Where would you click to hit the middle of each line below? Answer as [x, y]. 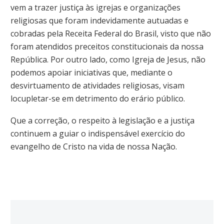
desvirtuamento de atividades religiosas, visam [97, 86]
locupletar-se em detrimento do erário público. [98, 99]
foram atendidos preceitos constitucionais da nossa [107, 47]
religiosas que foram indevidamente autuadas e [99, 21]
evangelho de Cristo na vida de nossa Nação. [94, 146]
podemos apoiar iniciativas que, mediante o [91, 73]
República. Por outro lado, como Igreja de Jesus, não [108, 60]
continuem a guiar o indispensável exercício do [98, 133]
